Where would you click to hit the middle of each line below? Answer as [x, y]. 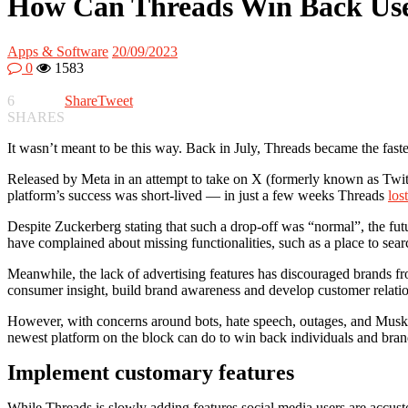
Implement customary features [151, 372]
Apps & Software [58, 51]
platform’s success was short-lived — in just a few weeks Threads [198, 195]
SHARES [36, 117]
